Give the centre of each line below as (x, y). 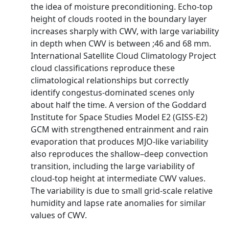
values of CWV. (59, 215)
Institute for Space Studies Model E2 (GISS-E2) (119, 117)
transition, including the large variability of (113, 166)
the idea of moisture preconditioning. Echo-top (122, 7)
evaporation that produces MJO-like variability (119, 142)
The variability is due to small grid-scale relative (122, 191)
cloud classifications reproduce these (103, 68)
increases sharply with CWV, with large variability (125, 31)
